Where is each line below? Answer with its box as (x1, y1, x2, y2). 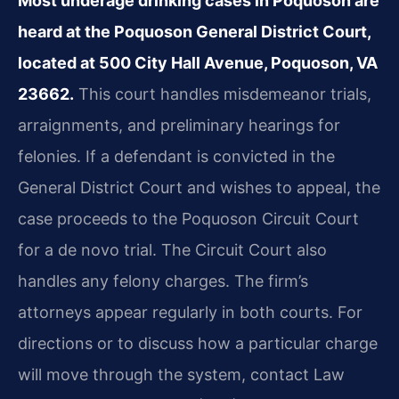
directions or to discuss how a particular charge (18, 333, 378, 353)
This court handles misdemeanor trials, (74, 84, 371, 103)
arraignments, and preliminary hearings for (18, 115, 340, 134)
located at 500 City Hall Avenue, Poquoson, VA (18, 53, 378, 72)
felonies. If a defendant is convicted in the (18, 146, 335, 166)
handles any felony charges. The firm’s (18, 271, 308, 290)
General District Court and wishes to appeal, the (18, 177, 380, 197)
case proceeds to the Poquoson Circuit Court (18, 208, 359, 228)
